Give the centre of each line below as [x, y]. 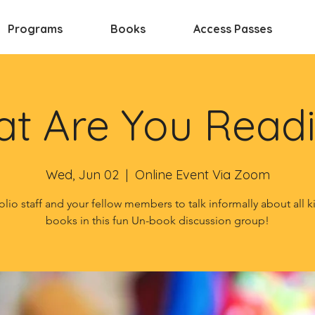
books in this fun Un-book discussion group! [157, 220]
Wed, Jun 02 [82, 175]
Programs [35, 29]
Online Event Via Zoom [202, 175]
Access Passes [233, 29]
